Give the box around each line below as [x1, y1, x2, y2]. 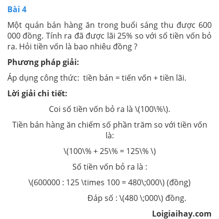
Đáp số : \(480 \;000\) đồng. [33, 193, 186, 203]
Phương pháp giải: [7, 57, 79, 67]
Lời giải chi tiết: [7, 88, 67, 99]
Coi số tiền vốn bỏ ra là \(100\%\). [49, 104, 170, 114]
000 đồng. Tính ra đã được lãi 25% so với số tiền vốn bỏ [7, 30, 212, 41]
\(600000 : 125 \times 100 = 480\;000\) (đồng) [28, 177, 191, 188]
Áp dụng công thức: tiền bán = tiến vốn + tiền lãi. [7, 72, 190, 83]
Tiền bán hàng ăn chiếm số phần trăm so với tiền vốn [12, 119, 207, 130]
